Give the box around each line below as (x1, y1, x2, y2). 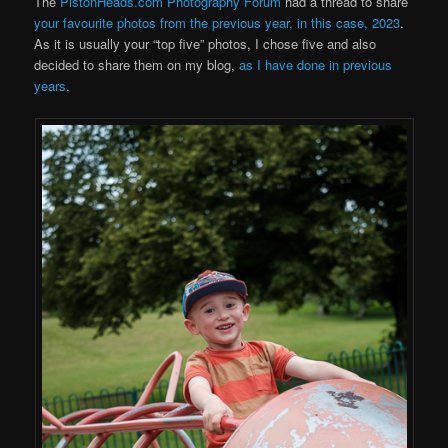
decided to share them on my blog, (34, 55, 240, 75)
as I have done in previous (239, 55, 393, 75)
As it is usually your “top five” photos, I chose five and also (34, 34, 377, 54)
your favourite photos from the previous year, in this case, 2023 (34, 13, 401, 33)
